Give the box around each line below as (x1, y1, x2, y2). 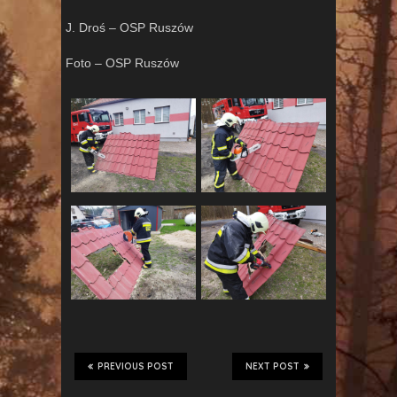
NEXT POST (245, 360, 300, 372)
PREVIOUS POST (97, 360, 174, 372)
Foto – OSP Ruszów (66, 56, 179, 71)
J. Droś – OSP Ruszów (66, 20, 193, 35)
